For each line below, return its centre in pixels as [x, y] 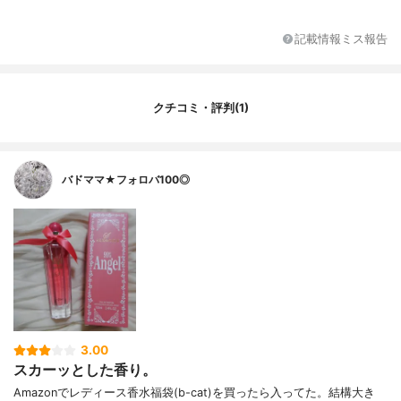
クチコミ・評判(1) [200, 107]
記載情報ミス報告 [341, 38]
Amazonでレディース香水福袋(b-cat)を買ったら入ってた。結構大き [194, 392]
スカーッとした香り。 [85, 370]
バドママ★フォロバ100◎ [126, 180]
